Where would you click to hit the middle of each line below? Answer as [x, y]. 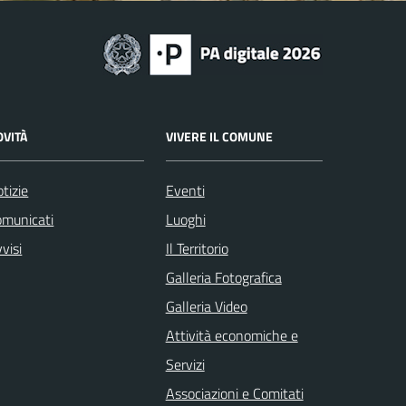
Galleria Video [206, 306]
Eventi [185, 190]
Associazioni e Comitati [234, 393]
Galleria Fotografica [223, 277]
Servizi [185, 364]
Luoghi [185, 219]
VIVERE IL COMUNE [219, 136]
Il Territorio [197, 248]
